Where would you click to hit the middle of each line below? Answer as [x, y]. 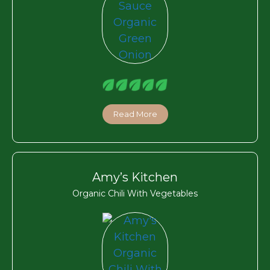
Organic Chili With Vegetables [135, 193]
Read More [135, 114]
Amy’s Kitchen [135, 177]
